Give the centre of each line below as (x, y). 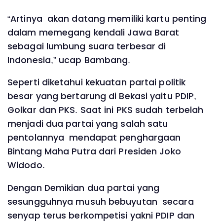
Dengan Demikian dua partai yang (84, 188)
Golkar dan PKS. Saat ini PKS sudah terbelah (106, 110)
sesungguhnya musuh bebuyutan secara (101, 202)
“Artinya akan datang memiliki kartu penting (107, 18)
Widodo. (26, 166)
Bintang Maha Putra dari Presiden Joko (94, 152)
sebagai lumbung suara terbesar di (87, 46)
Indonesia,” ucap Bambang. (69, 60)
